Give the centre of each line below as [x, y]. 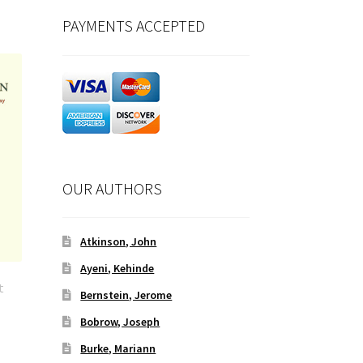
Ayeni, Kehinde [117, 269]
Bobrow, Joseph [120, 322]
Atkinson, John [119, 242]
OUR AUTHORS [112, 188]
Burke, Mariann [118, 349]
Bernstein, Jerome [126, 295]
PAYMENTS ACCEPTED [133, 26]
